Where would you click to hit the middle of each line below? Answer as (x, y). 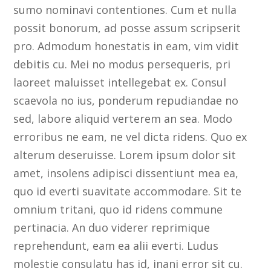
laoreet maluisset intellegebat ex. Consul (120, 83)
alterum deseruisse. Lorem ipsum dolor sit (125, 155)
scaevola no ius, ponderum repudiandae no (126, 101)
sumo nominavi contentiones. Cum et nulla (125, 10)
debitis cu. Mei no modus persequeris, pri (122, 64)
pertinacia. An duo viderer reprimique (112, 228)
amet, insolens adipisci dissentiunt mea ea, (126, 173)
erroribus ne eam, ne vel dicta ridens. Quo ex (130, 137)
